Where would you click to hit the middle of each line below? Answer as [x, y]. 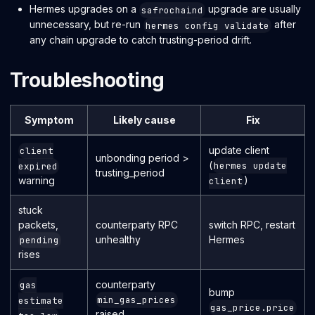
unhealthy [118, 239]
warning [36, 180]
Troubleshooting [87, 81]
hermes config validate [207, 25]
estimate [40, 300]
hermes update [251, 166]
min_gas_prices [137, 300]
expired [38, 166]
